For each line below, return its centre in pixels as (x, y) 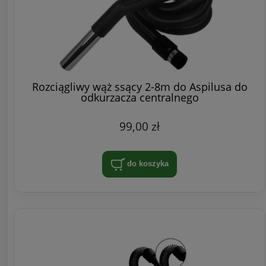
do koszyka (148, 163)
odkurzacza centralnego (140, 97)
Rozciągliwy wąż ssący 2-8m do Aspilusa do (140, 86)
